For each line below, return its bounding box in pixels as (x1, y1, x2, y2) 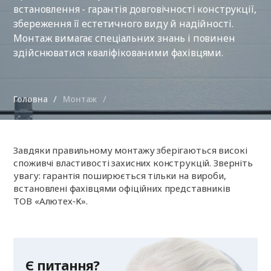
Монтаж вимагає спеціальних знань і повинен (13, 31, 235, 45)
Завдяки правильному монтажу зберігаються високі (13, 144, 247, 156)
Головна (13, 93, 48, 105)
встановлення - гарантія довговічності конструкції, (13, 2, 256, 16)
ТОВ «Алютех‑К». (13, 195, 88, 207)
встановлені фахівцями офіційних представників (13, 182, 230, 194)
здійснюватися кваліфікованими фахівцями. (13, 46, 224, 59)
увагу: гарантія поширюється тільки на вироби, (13, 169, 226, 181)
